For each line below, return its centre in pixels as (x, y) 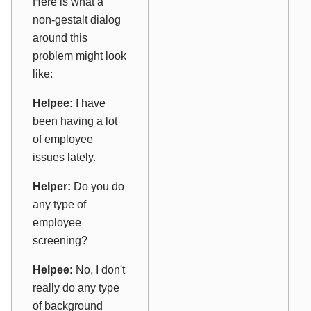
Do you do (98, 186)
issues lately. (64, 157)
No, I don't (99, 269)
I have (89, 103)
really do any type (76, 287)
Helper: (52, 186)
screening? (60, 240)
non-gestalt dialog (77, 19)
